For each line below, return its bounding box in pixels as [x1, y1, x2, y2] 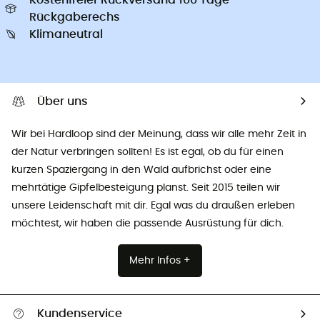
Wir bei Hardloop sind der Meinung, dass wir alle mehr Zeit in [11, 129, 306, 139]
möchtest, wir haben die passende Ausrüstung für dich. [11, 218, 284, 229]
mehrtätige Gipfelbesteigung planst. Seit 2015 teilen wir [11, 182, 280, 193]
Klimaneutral [29, 28, 103, 40]
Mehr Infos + [129, 255, 191, 266]
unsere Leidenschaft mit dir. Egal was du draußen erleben [11, 200, 295, 211]
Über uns [37, 95, 88, 107]
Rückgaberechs [29, 11, 120, 23]
